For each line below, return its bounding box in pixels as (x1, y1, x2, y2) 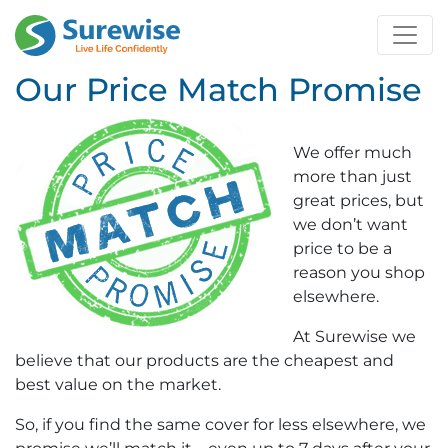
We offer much (293, 143, 412, 162)
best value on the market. (15, 375, 221, 394)
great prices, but (293, 191, 424, 210)
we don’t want (293, 215, 408, 234)
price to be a (293, 239, 392, 258)
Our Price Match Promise (15, 70, 422, 109)
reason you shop (293, 263, 425, 282)
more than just (293, 167, 412, 186)
